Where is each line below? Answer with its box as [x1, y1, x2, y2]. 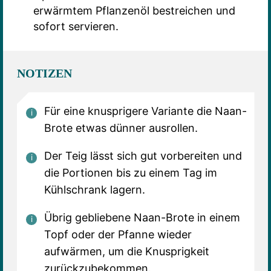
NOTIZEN [16, 67, 72, 80]
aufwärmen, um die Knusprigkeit [44, 245, 209, 258]
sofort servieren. [33, 19, 119, 33]
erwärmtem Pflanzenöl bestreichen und [33, 4, 235, 17]
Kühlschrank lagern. [44, 183, 145, 197]
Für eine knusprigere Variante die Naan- [44, 105, 247, 118]
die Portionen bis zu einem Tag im [44, 166, 217, 180]
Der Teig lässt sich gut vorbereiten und [44, 149, 242, 163]
